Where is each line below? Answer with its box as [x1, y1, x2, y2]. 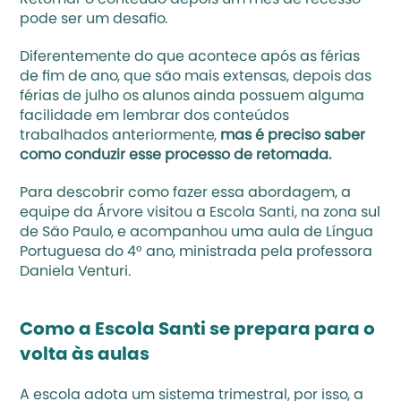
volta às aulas [20, 346, 150, 364]
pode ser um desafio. [20, 13, 172, 27]
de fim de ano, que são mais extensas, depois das [20, 70, 372, 84]
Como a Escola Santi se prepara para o [20, 321, 376, 339]
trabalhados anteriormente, [20, 129, 221, 143]
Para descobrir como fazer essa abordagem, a [20, 186, 352, 200]
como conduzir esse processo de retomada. [20, 149, 332, 163]
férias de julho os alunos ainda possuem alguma [20, 90, 365, 104]
